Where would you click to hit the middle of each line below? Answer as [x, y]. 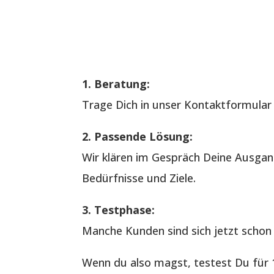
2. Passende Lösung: [138, 136]
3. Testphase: [119, 209]
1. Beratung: [116, 83]
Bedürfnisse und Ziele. [139, 178]
